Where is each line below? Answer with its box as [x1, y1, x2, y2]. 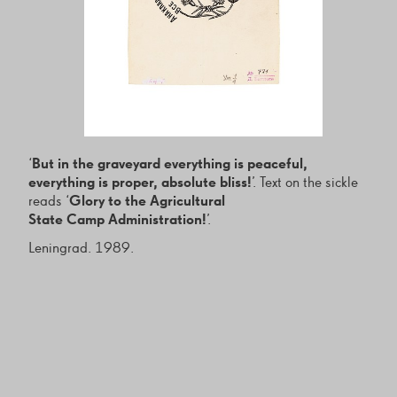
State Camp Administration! [27, 213, 206, 229]
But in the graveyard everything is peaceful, [31, 157, 307, 173]
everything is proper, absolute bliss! [27, 175, 252, 191]
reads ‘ [27, 194, 69, 210]
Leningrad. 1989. [27, 240, 134, 256]
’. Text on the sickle [251, 175, 358, 191]
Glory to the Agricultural [68, 194, 225, 210]
